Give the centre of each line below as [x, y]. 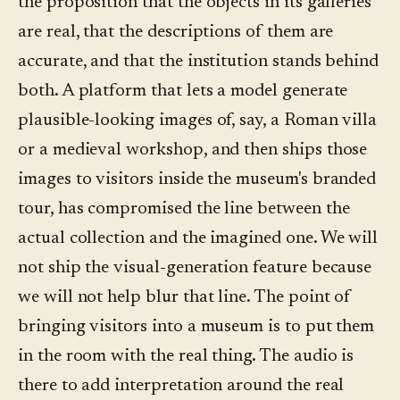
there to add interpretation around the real [181, 386]
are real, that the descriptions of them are [176, 33]
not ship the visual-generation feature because [195, 268]
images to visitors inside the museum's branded [197, 180]
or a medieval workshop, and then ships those [193, 150]
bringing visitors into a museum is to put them [196, 327]
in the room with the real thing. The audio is [186, 357]
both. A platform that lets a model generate [183, 92]
